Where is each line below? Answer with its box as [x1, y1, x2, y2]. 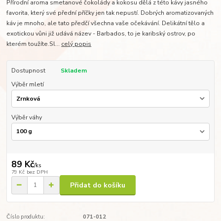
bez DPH [26, 168, 48, 176]
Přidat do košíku [70, 180, 125, 190]
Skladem [60, 67, 87, 75]
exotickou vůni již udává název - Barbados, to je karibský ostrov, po [6, 30, 196, 38]
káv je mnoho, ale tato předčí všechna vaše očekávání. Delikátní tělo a [6, 19, 205, 28]
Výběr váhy [11, 113, 42, 122]
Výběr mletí [11, 80, 44, 89]
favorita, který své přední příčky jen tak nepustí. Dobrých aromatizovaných [6, 9, 214, 17]
